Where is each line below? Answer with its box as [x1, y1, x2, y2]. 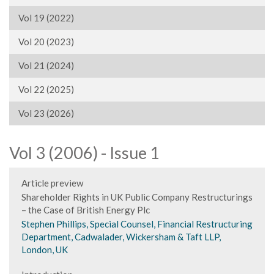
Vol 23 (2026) [18, 108, 74, 119]
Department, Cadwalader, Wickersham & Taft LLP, [21, 231, 221, 242]
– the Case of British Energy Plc [21, 204, 150, 215]
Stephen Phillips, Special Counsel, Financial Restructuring [21, 218, 253, 229]
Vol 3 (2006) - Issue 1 [9, 143, 160, 163]
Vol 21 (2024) [18, 60, 74, 71]
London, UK [21, 244, 68, 255]
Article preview [21, 177, 83, 188]
